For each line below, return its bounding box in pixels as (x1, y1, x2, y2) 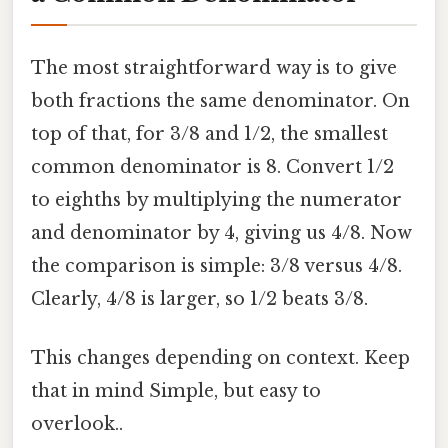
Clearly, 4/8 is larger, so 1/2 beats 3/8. (31, 288, 368, 311)
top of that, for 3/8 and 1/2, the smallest (31, 123, 388, 146)
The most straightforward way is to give (31, 57, 397, 80)
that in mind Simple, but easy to (31, 380, 321, 403)
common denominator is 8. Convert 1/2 (31, 156, 394, 179)
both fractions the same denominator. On (31, 90, 410, 113)
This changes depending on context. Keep (31, 347, 410, 370)
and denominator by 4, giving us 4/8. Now (31, 222, 412, 245)
